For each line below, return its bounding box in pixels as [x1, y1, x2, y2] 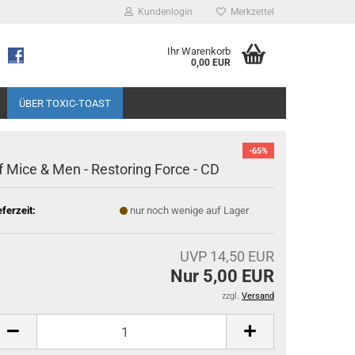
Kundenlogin [133, 6, 193, 17]
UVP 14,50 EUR [180, 248, 274, 265]
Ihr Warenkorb [167, 45, 231, 57]
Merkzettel [226, 6, 274, 17]
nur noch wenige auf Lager [130, 204, 249, 216]
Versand [242, 291, 274, 301]
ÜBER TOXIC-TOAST [18, 97, 111, 109]
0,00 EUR [191, 57, 231, 68]
